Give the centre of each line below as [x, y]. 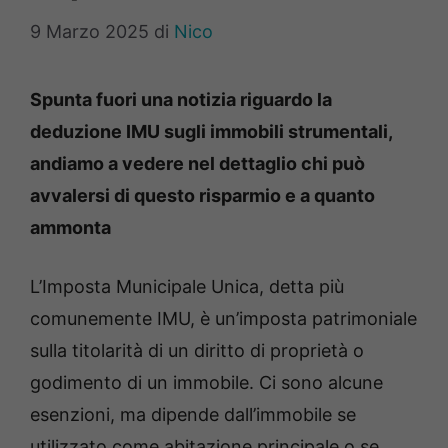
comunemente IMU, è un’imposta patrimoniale [223, 319]
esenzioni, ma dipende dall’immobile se [193, 415]
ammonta [70, 228]
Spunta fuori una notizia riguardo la [181, 100]
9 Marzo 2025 [89, 32]
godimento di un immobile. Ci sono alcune [206, 383]
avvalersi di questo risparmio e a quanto [202, 196]
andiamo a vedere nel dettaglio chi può [197, 164]
